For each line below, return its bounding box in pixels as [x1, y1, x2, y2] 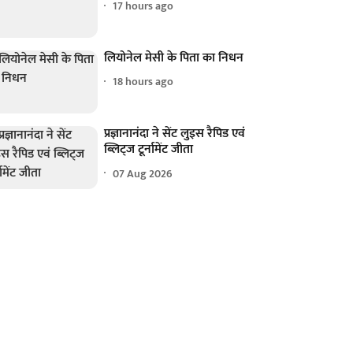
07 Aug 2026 [113, 164, 173, 183]
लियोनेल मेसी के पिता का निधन [104, 46, 244, 69]
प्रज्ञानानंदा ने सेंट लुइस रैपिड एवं [104, 123, 246, 145]
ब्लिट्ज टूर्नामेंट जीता [104, 139, 194, 161]
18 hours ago [113, 72, 174, 91]
